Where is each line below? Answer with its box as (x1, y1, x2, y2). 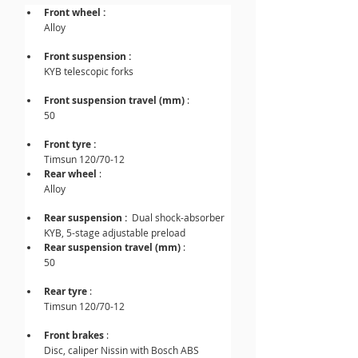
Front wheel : (44, 6, 105, 19)
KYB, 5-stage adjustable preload (44, 226, 185, 239)
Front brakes (44, 328, 106, 342)
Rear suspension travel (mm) (44, 241, 183, 254)
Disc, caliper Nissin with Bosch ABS (44, 344, 199, 356)
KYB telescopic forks (44, 65, 133, 78)
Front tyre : (44, 137, 96, 151)
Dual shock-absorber (132, 211, 227, 224)
